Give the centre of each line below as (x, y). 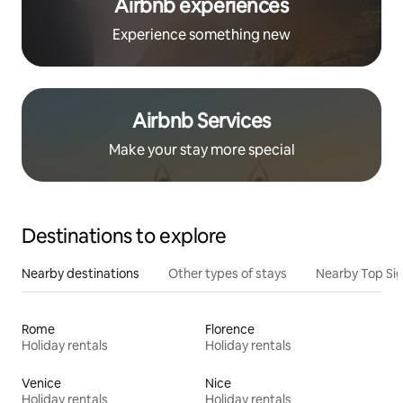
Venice (41, 384)
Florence (230, 330)
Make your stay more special (201, 150)
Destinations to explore (124, 237)
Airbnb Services (201, 121)
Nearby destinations (81, 274)
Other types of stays (228, 274)
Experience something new (201, 35)
